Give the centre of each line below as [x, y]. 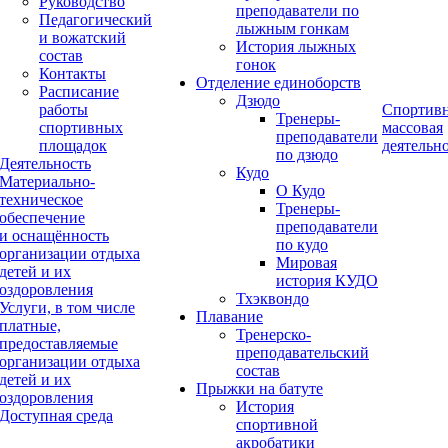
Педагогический [95, 19]
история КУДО [327, 280]
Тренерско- [273, 334]
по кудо [302, 244]
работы [63, 109]
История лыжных [296, 46]
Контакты [72, 73]
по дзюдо [307, 154]
